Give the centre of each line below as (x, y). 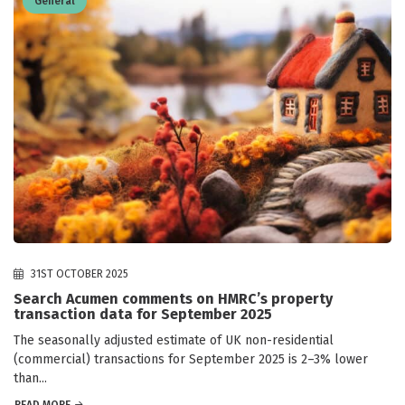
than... (30, 379)
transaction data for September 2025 (143, 315)
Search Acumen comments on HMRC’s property (173, 299)
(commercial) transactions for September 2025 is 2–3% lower (191, 360)
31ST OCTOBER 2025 (78, 274)
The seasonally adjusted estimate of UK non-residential (174, 341)
